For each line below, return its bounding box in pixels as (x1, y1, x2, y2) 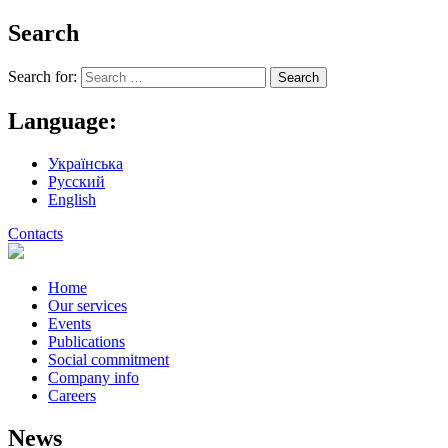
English (48, 190, 96, 208)
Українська (48, 154, 123, 172)
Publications (48, 332, 125, 350)
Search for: (8, 67, 77, 85)
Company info (48, 368, 139, 386)
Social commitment (48, 350, 169, 368)
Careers (48, 386, 96, 404)
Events (48, 314, 91, 332)
